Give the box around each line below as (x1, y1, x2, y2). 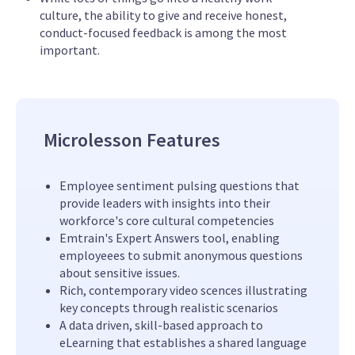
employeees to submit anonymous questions (59, 247, 303, 264)
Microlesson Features (44, 128, 220, 153)
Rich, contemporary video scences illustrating (59, 282, 307, 299)
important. (40, 42, 100, 59)
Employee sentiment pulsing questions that (59, 177, 300, 194)
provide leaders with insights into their (59, 195, 270, 212)
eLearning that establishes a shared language (59, 334, 307, 351)
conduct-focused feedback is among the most (40, 25, 287, 41)
